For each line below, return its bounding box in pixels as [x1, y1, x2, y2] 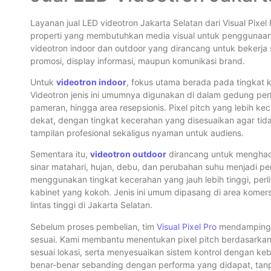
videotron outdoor [90, 149, 166, 160]
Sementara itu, [30, 149, 90, 160]
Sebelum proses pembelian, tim [30, 221, 157, 232]
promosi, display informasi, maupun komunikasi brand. [30, 55, 245, 66]
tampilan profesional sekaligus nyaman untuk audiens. [30, 127, 244, 138]
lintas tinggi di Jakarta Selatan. [30, 200, 152, 211]
